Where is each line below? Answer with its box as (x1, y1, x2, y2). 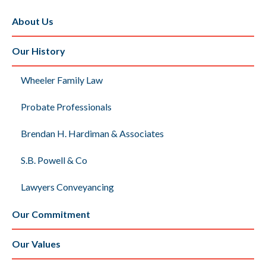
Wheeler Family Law (21, 74, 103, 85)
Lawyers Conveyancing (21, 180, 114, 192)
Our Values (12, 238, 61, 249)
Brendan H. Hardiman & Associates (21, 127, 164, 139)
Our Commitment (12, 208, 90, 220)
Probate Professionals (21, 100, 112, 112)
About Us (12, 15, 53, 27)
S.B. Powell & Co (21, 154, 87, 166)
